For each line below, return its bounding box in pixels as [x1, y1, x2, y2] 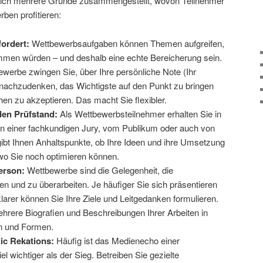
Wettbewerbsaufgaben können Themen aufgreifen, [31, 36, 224, 49]
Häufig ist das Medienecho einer [53, 234, 180, 247]
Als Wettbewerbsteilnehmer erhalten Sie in [59, 107, 221, 120]
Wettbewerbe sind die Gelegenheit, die [26, 163, 173, 176]
